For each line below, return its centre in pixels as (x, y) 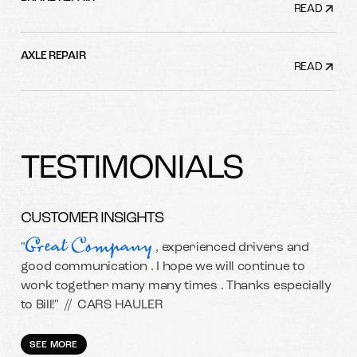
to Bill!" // (49, 306)
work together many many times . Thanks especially (176, 286)
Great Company (89, 247)
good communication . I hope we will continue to (163, 267)
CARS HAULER (120, 306)
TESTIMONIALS (131, 170)
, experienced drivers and (231, 248)
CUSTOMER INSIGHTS (92, 219)
